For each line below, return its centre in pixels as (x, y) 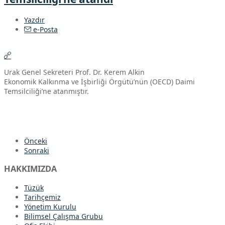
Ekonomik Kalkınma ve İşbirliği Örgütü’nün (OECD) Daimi (99, 81)
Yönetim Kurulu (50, 206)
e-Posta (44, 29)
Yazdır (34, 20)
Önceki (36, 141)
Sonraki (37, 150)
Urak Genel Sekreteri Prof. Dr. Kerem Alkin (74, 72)
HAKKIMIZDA (30, 169)
